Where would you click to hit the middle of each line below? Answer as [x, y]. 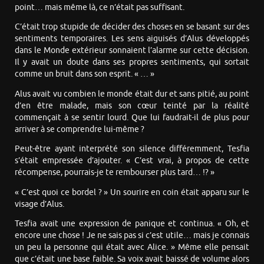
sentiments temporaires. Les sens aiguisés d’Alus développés [132, 39]
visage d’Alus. [39, 204]
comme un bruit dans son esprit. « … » [85, 74]
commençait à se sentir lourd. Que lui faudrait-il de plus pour [132, 117]
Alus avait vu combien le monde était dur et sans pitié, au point [132, 94]
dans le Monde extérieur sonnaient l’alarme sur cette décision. [132, 51]
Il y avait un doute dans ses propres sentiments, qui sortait [132, 62]
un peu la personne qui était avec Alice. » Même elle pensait [132, 247]
